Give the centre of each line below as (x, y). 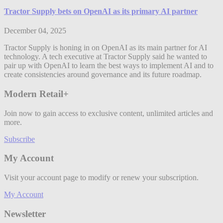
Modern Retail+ (36, 94)
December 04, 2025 (35, 31)
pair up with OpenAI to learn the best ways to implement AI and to (109, 66)
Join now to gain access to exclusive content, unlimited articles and (109, 113)
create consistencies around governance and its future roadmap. (103, 75)
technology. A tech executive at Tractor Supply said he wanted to (106, 57)
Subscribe (19, 139)
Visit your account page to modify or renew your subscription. (101, 178)
